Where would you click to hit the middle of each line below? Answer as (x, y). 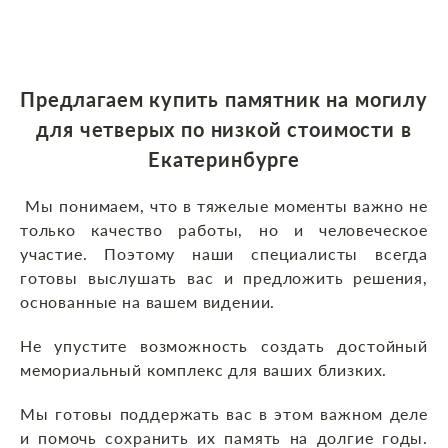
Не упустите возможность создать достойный (224, 346)
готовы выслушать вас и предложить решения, (224, 278)
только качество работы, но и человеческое (224, 230)
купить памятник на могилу (288, 99)
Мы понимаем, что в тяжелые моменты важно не (224, 206)
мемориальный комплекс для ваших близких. (204, 370)
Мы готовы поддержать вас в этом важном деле (224, 414)
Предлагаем (85, 99)
